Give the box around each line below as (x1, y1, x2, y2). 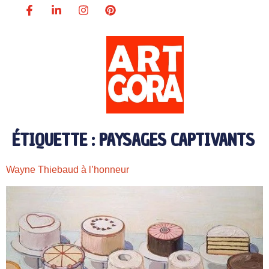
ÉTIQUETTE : (12, 128, 99, 152)
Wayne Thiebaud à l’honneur (6, 165, 129, 175)
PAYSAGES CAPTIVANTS (99, 128, 255, 152)
